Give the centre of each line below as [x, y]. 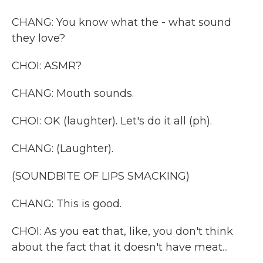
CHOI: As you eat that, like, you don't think [122, 231]
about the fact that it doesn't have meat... [120, 247]
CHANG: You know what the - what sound [122, 22]
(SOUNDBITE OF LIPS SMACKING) [101, 176]
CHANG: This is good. [67, 204]
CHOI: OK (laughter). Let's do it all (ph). [112, 121]
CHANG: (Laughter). [63, 149]
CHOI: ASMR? [47, 66]
